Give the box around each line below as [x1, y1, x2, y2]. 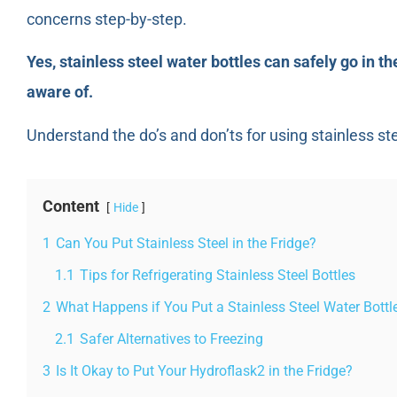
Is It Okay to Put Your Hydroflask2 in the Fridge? [56, 362, 353, 379]
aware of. [27, 82, 93, 102]
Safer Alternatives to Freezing [80, 330, 263, 347]
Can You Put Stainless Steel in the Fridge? [56, 234, 316, 252]
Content [43, 196, 99, 215]
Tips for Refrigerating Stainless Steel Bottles [80, 266, 355, 284]
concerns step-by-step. [27, 9, 187, 28]
